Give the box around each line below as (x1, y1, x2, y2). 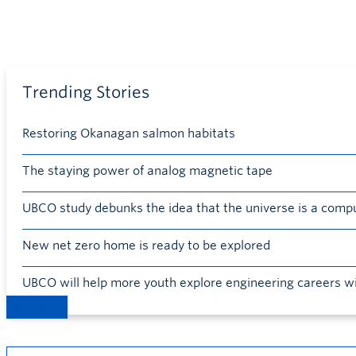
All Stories (6, 300, 68, 315)
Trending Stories (22, 83, 149, 102)
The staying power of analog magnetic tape (22, 164, 273, 178)
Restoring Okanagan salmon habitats (22, 126, 235, 141)
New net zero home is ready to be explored (22, 238, 270, 253)
